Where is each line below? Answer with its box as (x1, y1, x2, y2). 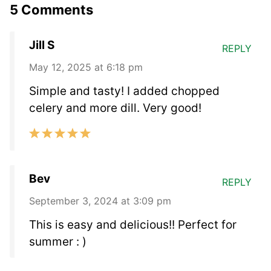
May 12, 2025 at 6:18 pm (29, 60, 143, 73)
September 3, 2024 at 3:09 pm (29, 194, 171, 207)
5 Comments (10, 1, 93, 18)
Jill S (29, 38, 54, 52)
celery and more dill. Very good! (29, 100, 201, 115)
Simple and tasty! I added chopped (29, 83, 220, 98)
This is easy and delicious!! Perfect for (29, 217, 237, 232)
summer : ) (29, 234, 87, 249)
